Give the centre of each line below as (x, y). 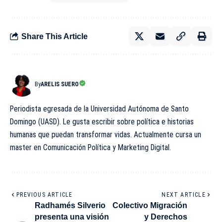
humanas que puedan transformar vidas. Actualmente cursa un (106, 135)
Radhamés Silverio (70, 206)
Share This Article (55, 36)
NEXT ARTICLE (184, 195)
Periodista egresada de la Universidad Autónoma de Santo (99, 109)
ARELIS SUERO (60, 84)
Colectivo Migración (150, 206)
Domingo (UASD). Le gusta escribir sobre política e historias (102, 122)
